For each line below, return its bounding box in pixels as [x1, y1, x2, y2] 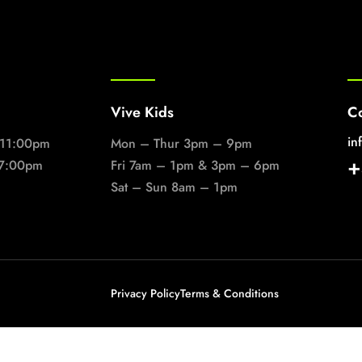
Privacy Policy [111, 285, 180, 302]
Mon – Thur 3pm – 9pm [111, 134, 252, 154]
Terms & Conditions [180, 285, 279, 302]
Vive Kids [111, 102, 174, 124]
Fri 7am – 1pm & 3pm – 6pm [111, 156, 280, 175]
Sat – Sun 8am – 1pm [111, 178, 238, 197]
